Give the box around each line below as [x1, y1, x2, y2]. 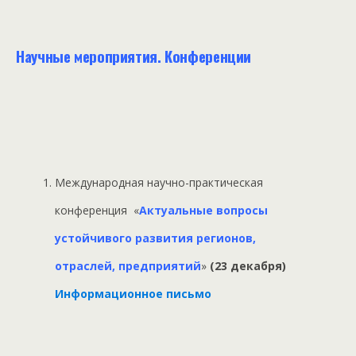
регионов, [196, 230, 257, 246]
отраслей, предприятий [55, 258, 202, 274]
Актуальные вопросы [139, 203, 269, 219]
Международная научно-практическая [55, 175, 264, 191]
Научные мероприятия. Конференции [16, 45, 252, 68]
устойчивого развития [55, 230, 197, 246]
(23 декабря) [210, 258, 290, 274]
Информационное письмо [55, 286, 212, 302]
